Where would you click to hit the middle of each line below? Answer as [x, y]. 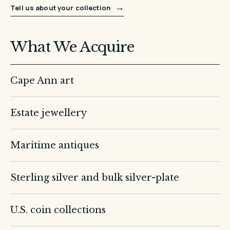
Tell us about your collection [61, 8]
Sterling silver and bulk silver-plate [95, 178]
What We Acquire [72, 47]
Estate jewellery [49, 113]
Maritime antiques [55, 145]
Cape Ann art [42, 81]
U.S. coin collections [58, 210]
